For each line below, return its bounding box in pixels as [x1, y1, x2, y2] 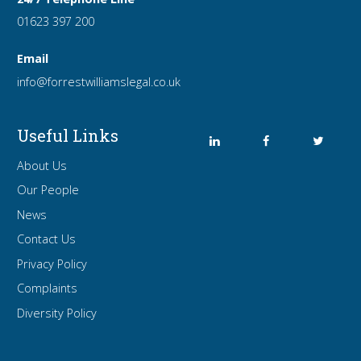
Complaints [17, 280, 78, 297]
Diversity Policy [17, 305, 98, 321]
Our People [17, 182, 80, 198]
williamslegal [85, 73, 151, 89]
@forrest [36, 73, 86, 89]
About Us [17, 157, 68, 173]
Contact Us [17, 231, 77, 247]
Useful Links [17, 124, 119, 146]
